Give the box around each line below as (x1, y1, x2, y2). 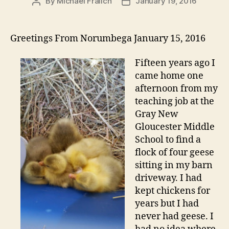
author (35, 8, 60, 17)
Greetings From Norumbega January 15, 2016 (10, 33, 205, 44)
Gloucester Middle (135, 121, 215, 133)
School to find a (135, 133, 201, 146)
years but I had (135, 197, 199, 210)
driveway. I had (135, 172, 202, 184)
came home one (135, 70, 203, 82)
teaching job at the (135, 95, 214, 107)
